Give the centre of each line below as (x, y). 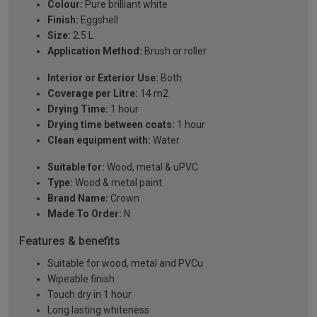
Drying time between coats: (111, 125)
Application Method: (95, 51)
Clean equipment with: (99, 140)
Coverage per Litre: (93, 94)
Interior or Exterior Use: (103, 78)
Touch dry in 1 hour (90, 295)
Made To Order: (85, 214)
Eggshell (98, 20)
